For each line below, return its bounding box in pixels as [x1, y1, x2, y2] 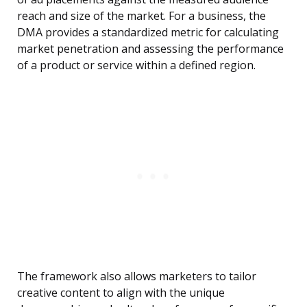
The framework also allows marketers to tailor [17, 269, 256, 284]
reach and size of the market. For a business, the [17, 8, 266, 24]
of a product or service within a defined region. [17, 58, 256, 73]
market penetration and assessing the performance [17, 41, 284, 57]
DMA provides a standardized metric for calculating [17, 25, 279, 40]
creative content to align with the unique [17, 285, 225, 301]
